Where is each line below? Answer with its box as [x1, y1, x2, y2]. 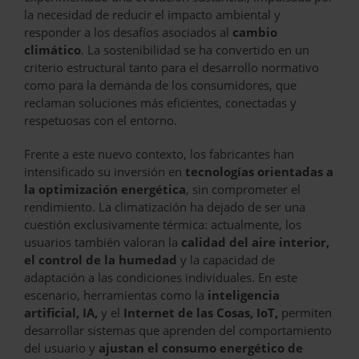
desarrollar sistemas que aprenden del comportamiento [24, 321, 332, 338]
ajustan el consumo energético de [99, 339, 303, 356]
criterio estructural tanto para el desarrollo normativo [24, 58, 319, 75]
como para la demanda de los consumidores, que [24, 76, 296, 93]
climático [24, 41, 81, 58]
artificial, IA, [24, 304, 98, 321]
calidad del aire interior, [181, 233, 329, 250]
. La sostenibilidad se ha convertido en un [81, 41, 309, 58]
